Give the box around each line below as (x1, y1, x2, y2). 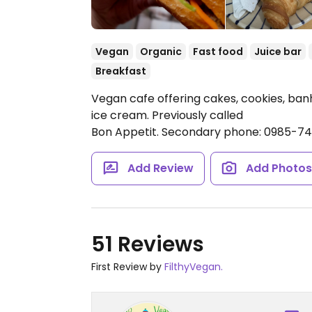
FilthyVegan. (164, 260, 223, 274)
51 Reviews (91, 230, 204, 259)
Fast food (193, 45, 243, 58)
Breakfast (95, 64, 146, 78)
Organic (140, 45, 182, 58)
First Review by (91, 260, 164, 274)
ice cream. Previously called (91, 107, 243, 123)
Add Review (127, 160, 194, 176)
